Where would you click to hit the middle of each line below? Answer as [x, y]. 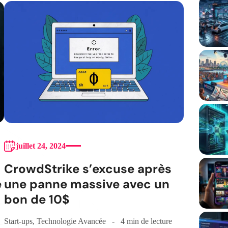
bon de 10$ [37, 199]
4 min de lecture [146, 221]
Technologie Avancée [71, 221]
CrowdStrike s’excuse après [88, 168]
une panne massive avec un [87, 184]
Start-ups [18, 221]
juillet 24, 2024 [40, 146]
